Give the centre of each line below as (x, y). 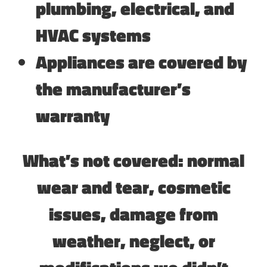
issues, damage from (133, 214)
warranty (73, 115)
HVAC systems (93, 35)
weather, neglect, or (133, 240)
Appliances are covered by (141, 62)
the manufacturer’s (113, 89)
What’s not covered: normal (133, 160)
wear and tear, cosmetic (133, 187)
